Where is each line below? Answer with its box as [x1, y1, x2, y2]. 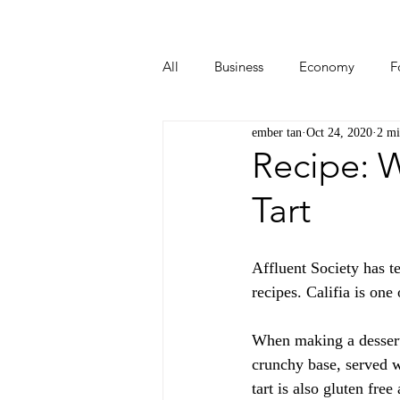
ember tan [252, 125, 302, 139]
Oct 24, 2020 [306, 125, 372, 139]
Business [214, 58, 263, 75]
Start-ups [198, 129, 251, 146]
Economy [299, 58, 354, 75]
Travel [349, 129, 385, 146]
